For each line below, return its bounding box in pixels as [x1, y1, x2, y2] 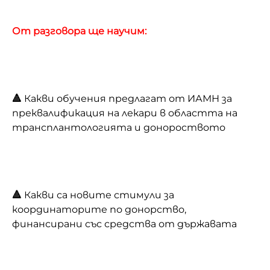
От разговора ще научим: [12, 25, 146, 37]
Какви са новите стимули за [22, 189, 174, 201]
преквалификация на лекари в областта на [12, 107, 237, 119]
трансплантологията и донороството [12, 121, 225, 133]
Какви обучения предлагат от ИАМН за [24, 92, 232, 104]
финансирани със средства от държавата [12, 218, 237, 230]
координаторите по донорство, [12, 203, 186, 215]
